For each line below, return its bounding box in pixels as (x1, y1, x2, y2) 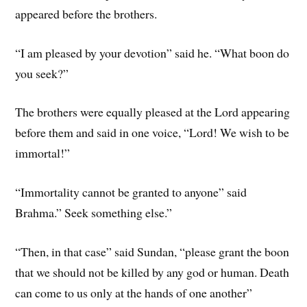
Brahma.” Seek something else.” (15, 204, 173, 221)
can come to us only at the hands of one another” (15, 284, 253, 301)
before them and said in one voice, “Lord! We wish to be (15, 124, 290, 141)
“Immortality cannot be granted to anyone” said (15, 184, 247, 201)
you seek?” (15, 64, 69, 82)
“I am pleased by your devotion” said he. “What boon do (15, 44, 290, 61)
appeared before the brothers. (15, 5, 158, 22)
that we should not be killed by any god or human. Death (15, 263, 290, 280)
